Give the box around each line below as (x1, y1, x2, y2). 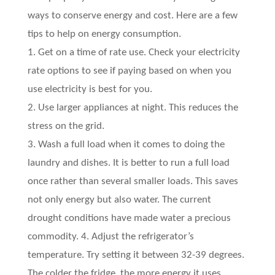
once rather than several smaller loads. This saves (27, 176, 238, 187)
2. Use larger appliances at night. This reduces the (27, 103, 238, 113)
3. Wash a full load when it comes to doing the (27, 139, 225, 150)
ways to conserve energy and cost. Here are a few (27, 10, 238, 21)
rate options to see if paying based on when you (27, 66, 231, 76)
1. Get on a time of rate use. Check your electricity (27, 47, 240, 58)
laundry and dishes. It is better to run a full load (27, 158, 230, 168)
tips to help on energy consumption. (27, 29, 181, 39)
